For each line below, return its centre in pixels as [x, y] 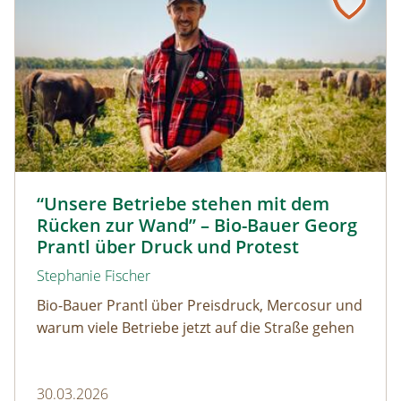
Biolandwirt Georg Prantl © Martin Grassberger [175, 190]
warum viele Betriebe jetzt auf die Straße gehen [196, 328]
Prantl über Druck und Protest [168, 247]
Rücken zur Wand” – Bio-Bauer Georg [197, 226]
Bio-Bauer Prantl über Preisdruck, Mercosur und [200, 306]
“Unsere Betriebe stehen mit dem [183, 204]
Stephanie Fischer [94, 276]
